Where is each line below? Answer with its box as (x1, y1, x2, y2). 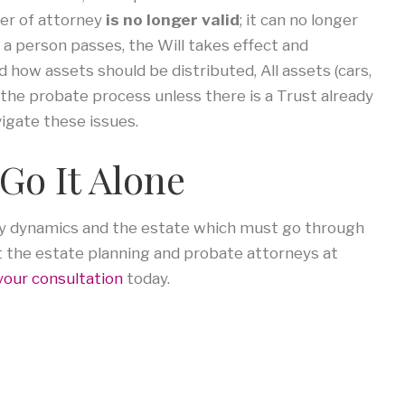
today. (123, 268, 170, 287)
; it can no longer (240, 11, 358, 30)
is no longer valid (106, 11, 240, 30)
